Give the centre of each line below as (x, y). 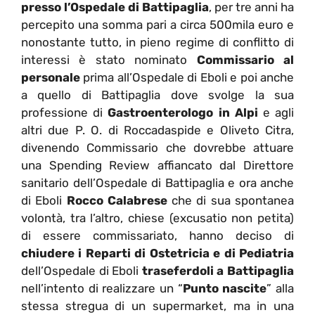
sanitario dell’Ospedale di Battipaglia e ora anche (157, 182)
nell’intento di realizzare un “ (102, 288)
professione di (65, 112)
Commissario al (245, 59)
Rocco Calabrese (115, 200)
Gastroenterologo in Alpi (183, 112)
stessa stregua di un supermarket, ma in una (157, 306)
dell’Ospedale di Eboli (82, 270)
